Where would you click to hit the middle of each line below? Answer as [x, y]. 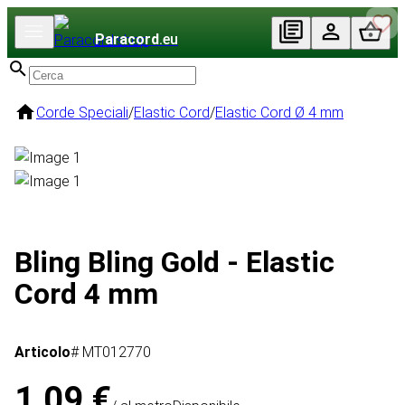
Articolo [42, 353]
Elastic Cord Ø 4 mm [279, 113]
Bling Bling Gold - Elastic [174, 262]
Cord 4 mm [86, 293]
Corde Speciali [82, 113]
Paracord [127, 39]
